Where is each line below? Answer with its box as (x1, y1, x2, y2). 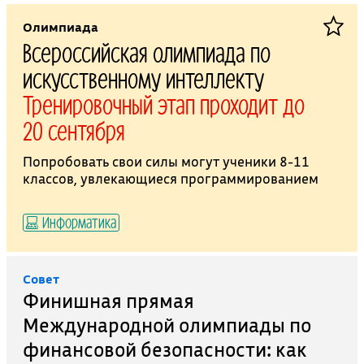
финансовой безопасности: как (22, 336, 307, 362)
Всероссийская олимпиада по (22, 37, 271, 67)
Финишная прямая (22, 288, 194, 314)
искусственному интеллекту (22, 63, 264, 93)
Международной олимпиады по (22, 312, 311, 338)
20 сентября (22, 115, 125, 145)
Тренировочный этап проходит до (22, 89, 305, 119)
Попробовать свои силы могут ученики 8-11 (22, 153, 310, 170)
